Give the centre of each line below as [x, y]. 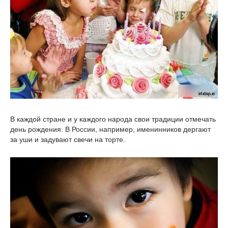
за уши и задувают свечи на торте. [68, 140]
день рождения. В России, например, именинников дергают [110, 130]
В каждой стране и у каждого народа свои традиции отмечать [113, 119]
